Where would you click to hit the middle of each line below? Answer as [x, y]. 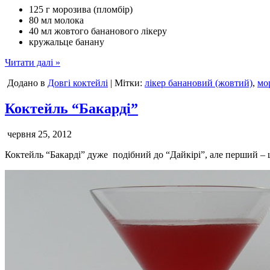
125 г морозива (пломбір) [81, 10]
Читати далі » [33, 63]
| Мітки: [126, 83]
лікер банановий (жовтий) [199, 83]
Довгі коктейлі [78, 83]
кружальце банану [67, 42]
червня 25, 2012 [38, 134]
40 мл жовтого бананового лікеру [98, 31]
